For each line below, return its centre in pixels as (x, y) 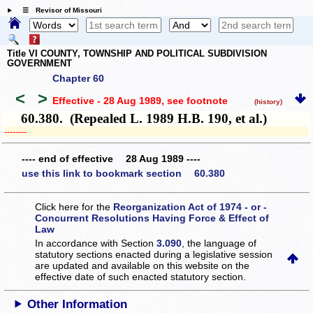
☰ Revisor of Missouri (58, 10)
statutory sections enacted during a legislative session (154, 254)
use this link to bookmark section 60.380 (123, 174)
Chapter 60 (78, 79)
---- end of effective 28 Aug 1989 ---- (111, 158)
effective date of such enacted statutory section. (141, 276)
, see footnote (194, 100)
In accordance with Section (96, 243)
